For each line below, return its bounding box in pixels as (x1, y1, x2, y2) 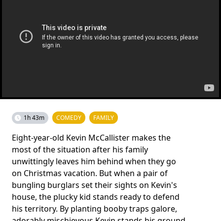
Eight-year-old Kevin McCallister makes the (12, 132, 171, 143)
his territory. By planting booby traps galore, (12, 203, 177, 214)
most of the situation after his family (12, 144, 148, 155)
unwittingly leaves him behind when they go (12, 156, 176, 167)
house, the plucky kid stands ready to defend (12, 191, 180, 202)
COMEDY (56, 113, 81, 122)
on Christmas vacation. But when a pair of (12, 168, 168, 179)
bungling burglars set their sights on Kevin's (12, 180, 177, 190)
